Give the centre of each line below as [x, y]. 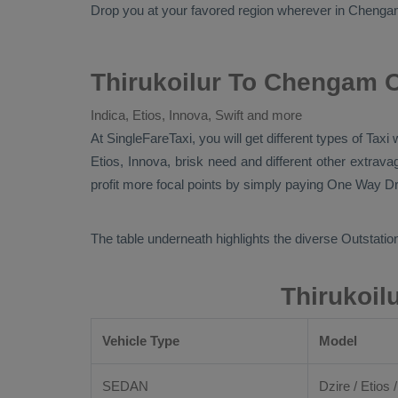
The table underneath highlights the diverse [216, 239]
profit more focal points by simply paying [209, 184]
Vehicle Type [141, 341]
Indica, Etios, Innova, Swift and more [196, 115]
